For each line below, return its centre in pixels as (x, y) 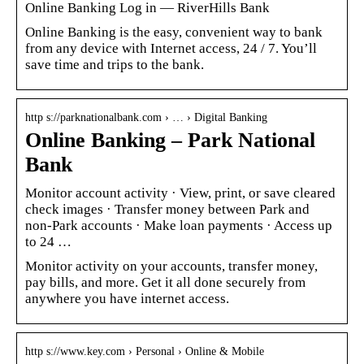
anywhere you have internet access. (127, 298)
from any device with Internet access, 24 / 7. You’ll (171, 48)
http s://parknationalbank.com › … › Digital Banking (146, 117)
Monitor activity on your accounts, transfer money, (171, 266)
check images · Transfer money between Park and (167, 209)
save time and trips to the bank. (115, 64)
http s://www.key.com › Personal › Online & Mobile (145, 351)
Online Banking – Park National (170, 140)
